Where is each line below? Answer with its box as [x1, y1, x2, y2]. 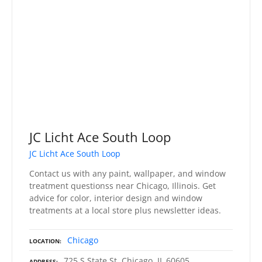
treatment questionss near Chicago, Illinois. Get [29, 180, 216, 192]
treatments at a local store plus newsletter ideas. [29, 205, 221, 216]
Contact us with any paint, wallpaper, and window [29, 168, 226, 180]
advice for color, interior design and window [29, 192, 202, 204]
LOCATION [29, 236, 60, 245]
